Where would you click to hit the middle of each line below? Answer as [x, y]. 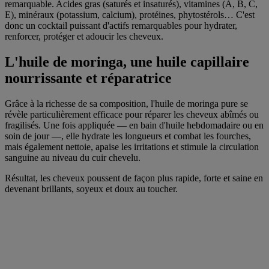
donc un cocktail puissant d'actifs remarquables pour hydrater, [121, 26]
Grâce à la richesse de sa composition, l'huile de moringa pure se [126, 104]
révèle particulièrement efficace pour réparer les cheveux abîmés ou [132, 115]
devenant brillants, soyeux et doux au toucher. [91, 189]
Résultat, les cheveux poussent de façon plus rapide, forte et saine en [134, 178]
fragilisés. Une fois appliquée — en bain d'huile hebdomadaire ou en [134, 125]
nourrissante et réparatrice [88, 78]
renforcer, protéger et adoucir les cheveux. [84, 37]
